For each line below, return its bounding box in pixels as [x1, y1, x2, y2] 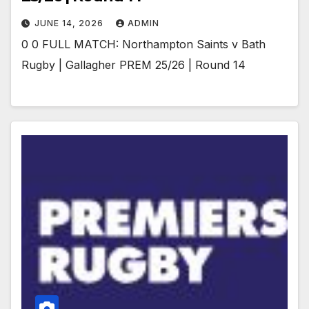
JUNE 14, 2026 [34, 17, 106, 28]
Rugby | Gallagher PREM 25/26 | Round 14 [21, 57, 246, 72]
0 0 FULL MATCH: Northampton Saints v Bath [21, 37, 266, 51]
